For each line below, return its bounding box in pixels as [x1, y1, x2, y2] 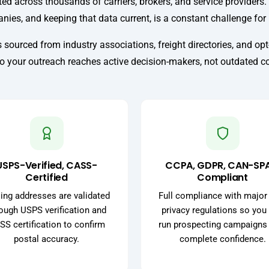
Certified [25, 171, 68, 185]
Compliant [197, 171, 248, 185]
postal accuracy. [14, 234, 79, 245]
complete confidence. [179, 234, 266, 245]
